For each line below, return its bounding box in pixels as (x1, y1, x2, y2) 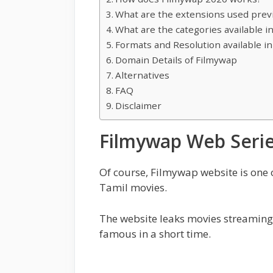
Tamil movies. (99, 180, 167, 195)
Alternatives (115, 69, 170, 82)
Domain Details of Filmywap (115, 54, 238, 66)
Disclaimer (115, 99, 162, 112)
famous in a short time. (99, 226, 211, 241)
